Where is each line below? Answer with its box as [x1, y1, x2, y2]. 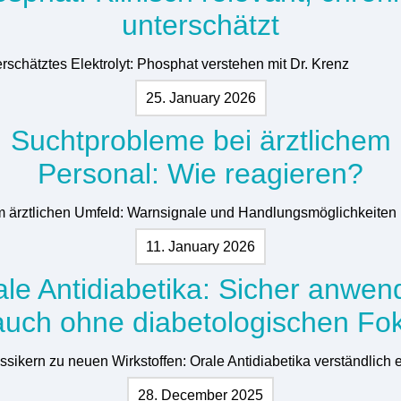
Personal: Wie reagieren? [38, 157, 363, 190]
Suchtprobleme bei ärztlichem [10, 124, 391, 157]
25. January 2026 [145, 90, 256, 106]
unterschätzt [122, 8, 279, 41]
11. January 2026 [146, 238, 255, 254]
